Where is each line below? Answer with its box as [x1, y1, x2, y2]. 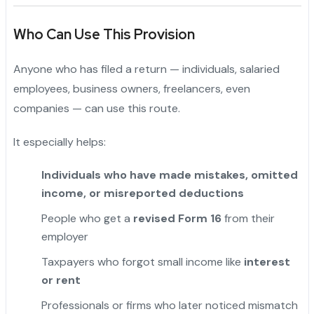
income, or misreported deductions [41, 186, 244, 201]
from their [221, 211, 275, 226]
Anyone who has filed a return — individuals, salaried [13, 62, 280, 77]
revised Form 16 [132, 211, 221, 226]
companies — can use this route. [13, 101, 180, 116]
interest [243, 254, 290, 270]
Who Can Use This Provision [13, 25, 195, 44]
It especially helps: [13, 135, 106, 150]
